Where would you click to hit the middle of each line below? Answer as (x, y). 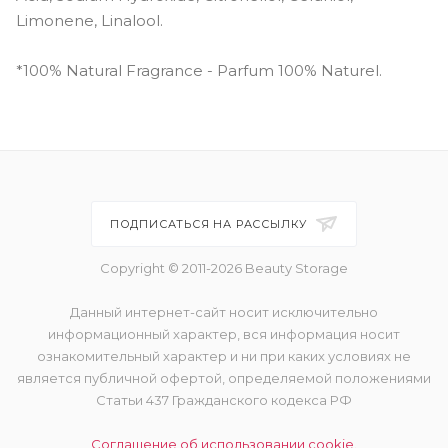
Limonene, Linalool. (89, 20)
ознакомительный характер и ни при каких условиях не (224, 356)
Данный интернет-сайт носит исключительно (224, 312)
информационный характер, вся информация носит (224, 334)
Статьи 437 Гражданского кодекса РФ (224, 400)
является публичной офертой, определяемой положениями (224, 378)
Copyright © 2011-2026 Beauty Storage (224, 268)
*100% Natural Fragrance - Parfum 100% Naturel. (199, 70)
